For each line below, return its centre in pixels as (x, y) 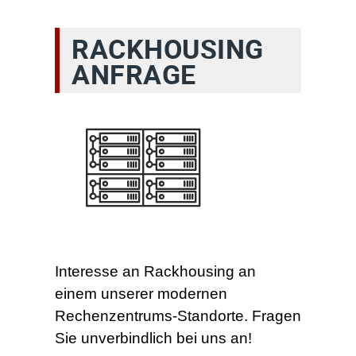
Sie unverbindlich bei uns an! (153, 338)
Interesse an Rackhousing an (155, 271)
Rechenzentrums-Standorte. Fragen (178, 315)
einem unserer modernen (141, 293)
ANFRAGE (134, 74)
